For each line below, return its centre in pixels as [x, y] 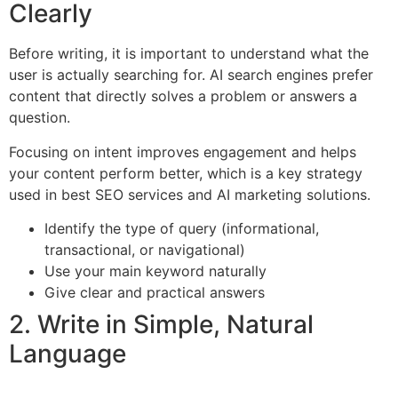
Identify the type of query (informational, [182, 229]
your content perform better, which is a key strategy [186, 173]
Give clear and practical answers [155, 293]
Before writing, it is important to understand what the [189, 54]
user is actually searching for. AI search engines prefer [191, 75]
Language [68, 354]
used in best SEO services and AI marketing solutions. [190, 194]
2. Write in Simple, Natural [161, 325]
